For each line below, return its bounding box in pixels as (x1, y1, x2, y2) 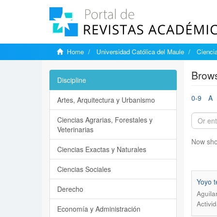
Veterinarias (57, 124, 93, 134)
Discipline (57, 75, 86, 85)
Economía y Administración (57, 204, 140, 214)
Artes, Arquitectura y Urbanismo (57, 95, 155, 105)
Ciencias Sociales (57, 164, 111, 174)
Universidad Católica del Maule (96, 47, 184, 56)
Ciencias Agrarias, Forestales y (57, 115, 153, 124)
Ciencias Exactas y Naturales (57, 144, 146, 154)
